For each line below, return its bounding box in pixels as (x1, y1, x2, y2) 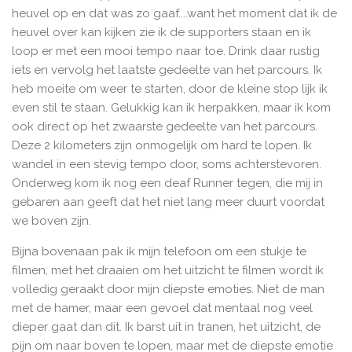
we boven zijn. (12, 214, 91, 229)
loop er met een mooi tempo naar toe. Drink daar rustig (12, 44, 320, 59)
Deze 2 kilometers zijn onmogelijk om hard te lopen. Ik (12, 138, 312, 153)
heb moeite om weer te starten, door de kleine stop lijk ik (12, 82, 328, 97)
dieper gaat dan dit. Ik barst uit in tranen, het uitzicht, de (12, 320, 321, 335)
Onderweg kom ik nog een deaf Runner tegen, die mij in (12, 176, 323, 191)
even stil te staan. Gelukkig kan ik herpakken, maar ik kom (12, 101, 331, 115)
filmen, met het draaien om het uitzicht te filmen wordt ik (12, 263, 324, 278)
